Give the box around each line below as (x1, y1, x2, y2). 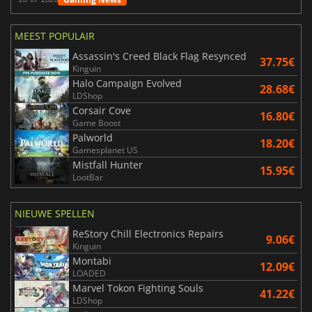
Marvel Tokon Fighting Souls (72, 281, 203, 295)
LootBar (72, 171, 103, 183)
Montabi (72, 253, 111, 267)
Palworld (72, 130, 113, 144)
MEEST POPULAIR (15, 29, 95, 42)
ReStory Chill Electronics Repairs (72, 226, 224, 240)
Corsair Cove (72, 103, 131, 117)
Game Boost (72, 116, 120, 129)
